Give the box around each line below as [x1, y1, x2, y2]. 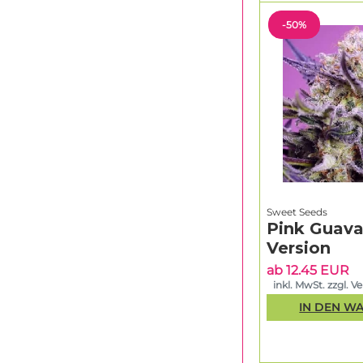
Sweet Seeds [267, 205, 327, 218]
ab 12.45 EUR [267, 262, 349, 278]
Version [267, 237, 331, 258]
